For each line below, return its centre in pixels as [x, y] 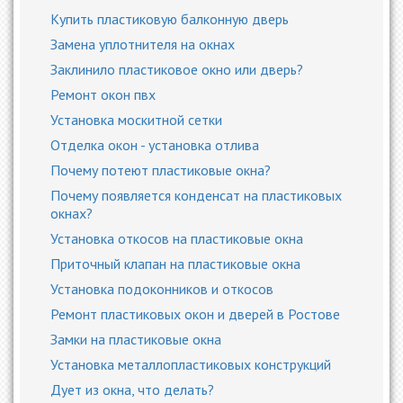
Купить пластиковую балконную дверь [170, 19]
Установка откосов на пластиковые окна [177, 238]
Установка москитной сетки [136, 120]
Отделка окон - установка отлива [155, 145]
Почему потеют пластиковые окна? [161, 170]
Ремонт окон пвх [103, 94]
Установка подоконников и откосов [162, 289]
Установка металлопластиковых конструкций [191, 364]
